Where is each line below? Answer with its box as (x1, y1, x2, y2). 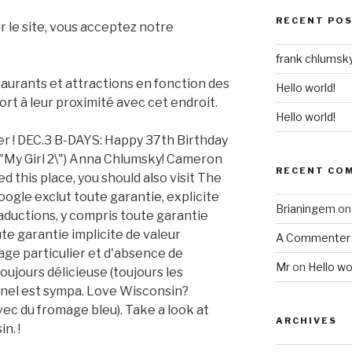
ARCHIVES (275, 315, 337, 327)
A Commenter (275, 231, 350, 245)
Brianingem (275, 202, 335, 216)
